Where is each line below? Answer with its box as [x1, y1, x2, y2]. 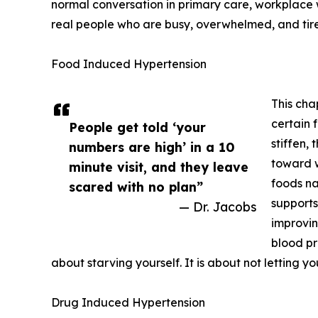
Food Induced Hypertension [51, 56, 207, 71]
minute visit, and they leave [69, 158, 248, 175]
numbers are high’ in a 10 [69, 138, 235, 155]
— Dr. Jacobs [179, 198, 257, 214]
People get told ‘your [69, 119, 206, 135]
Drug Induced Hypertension [51, 295, 205, 309]
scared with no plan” [69, 178, 203, 194]
